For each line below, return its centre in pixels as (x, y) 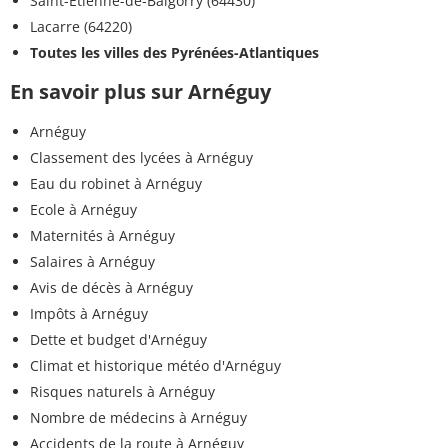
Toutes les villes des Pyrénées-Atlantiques (174, 53)
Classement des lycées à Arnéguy (141, 158)
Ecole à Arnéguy (83, 210)
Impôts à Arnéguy (89, 314)
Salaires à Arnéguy (92, 262)
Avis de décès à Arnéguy (111, 288)
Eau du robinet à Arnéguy (116, 184)
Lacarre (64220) (81, 27)
